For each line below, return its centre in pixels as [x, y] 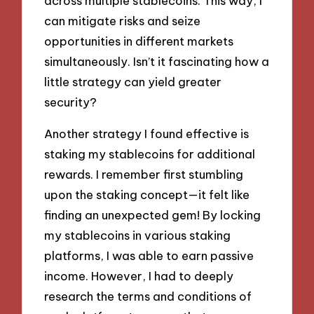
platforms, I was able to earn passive [149, 255]
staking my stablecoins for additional [150, 153]
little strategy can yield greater [133, 82]
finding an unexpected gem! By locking [153, 214]
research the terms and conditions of [148, 296]
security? [71, 102]
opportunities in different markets [139, 41]
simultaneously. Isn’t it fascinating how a [157, 62]
